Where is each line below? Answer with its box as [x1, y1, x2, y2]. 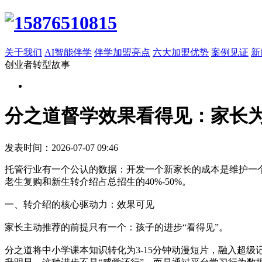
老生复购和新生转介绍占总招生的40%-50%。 [5, 176, 191, 187]
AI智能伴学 [44, 47, 92, 57]
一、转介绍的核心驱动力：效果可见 [5, 199, 154, 209]
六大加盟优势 [153, 47, 209, 57]
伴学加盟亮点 [94, 47, 150, 57]
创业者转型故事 [5, 59, 70, 70]
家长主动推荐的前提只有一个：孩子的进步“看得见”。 [5, 222, 228, 232]
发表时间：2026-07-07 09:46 [5, 142, 118, 153]
